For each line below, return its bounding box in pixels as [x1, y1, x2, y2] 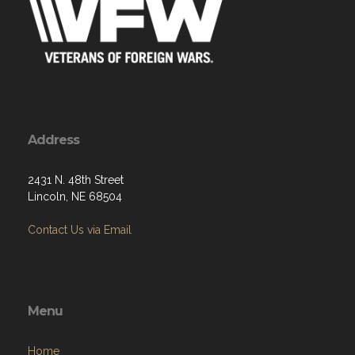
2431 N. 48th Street [28, 174, 124, 186]
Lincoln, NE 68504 [28, 190, 122, 203]
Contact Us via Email [28, 223, 132, 236]
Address [28, 132, 79, 147]
